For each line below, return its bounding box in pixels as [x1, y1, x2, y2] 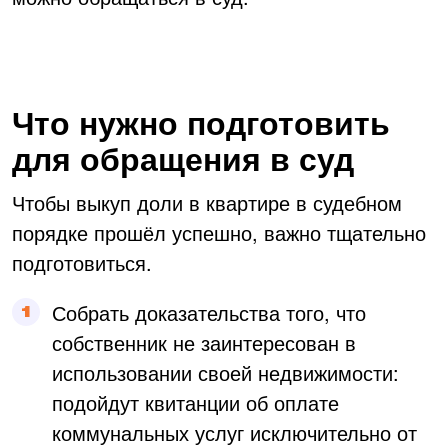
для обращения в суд [12, 134, 354, 181]
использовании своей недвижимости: [52, 357, 399, 387]
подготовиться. [12, 247, 152, 277]
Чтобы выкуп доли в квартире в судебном [12, 187, 402, 217]
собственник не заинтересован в [52, 327, 356, 357]
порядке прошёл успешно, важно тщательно [12, 217, 426, 247]
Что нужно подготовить [12, 98, 390, 145]
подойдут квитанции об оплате [52, 387, 339, 417]
